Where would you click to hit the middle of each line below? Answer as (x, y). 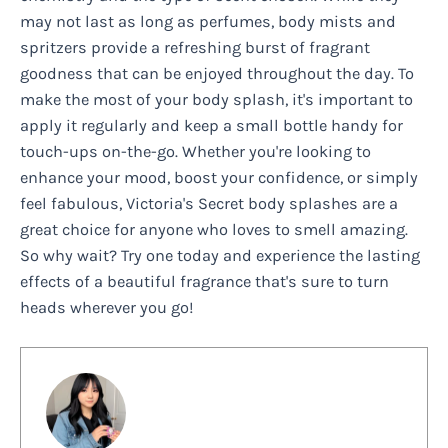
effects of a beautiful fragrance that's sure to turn (204, 281)
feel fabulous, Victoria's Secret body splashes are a (209, 203)
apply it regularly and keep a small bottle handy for (211, 125)
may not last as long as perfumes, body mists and (208, 21)
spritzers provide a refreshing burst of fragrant (195, 47)
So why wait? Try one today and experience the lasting (220, 255)
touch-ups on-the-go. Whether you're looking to (195, 151)
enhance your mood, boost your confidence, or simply (219, 177)
